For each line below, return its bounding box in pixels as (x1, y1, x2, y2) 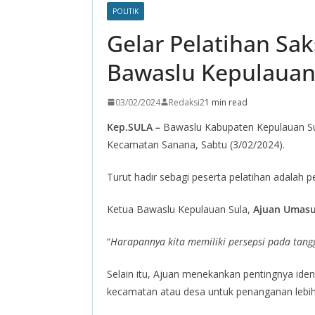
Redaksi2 (169, 96, 205, 108)
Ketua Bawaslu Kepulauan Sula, (107, 202, 253, 216)
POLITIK (112, 6, 139, 16)
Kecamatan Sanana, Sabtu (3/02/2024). (107, 137, 285, 151)
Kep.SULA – (107, 120, 163, 134)
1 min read (205, 96, 247, 108)
